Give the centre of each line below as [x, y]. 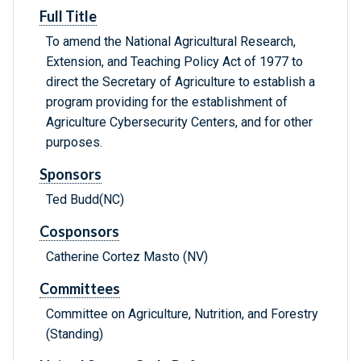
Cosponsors [79, 232]
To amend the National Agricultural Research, [171, 42]
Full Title [68, 17]
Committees [80, 289]
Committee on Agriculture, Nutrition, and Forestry [182, 314]
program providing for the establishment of [167, 102]
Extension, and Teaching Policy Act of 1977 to [174, 62]
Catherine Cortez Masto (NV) [127, 257]
